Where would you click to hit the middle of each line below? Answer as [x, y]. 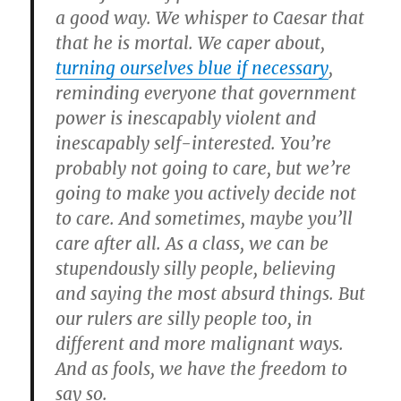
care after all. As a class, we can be [192, 243]
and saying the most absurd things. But [211, 294]
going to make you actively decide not [206, 193]
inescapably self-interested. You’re [194, 143]
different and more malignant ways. [200, 344]
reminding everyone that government [206, 93]
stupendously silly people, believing [196, 269]
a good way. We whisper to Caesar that [210, 18]
